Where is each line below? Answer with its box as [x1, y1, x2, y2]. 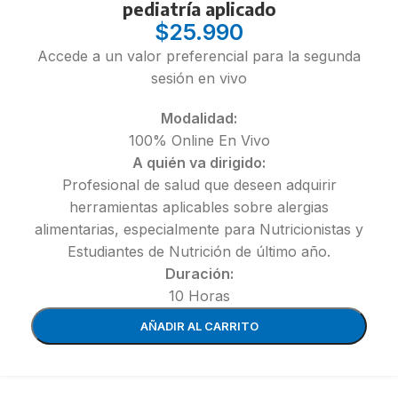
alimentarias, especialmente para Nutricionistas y [35, 219, 363, 238]
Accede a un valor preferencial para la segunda [37, 46, 361, 65]
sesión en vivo [151, 68, 247, 87]
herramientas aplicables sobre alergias [69, 197, 329, 216]
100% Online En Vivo [128, 131, 270, 149]
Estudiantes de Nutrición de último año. [68, 242, 330, 260]
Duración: [164, 264, 234, 283]
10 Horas [168, 286, 230, 305]
